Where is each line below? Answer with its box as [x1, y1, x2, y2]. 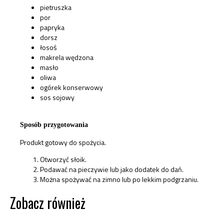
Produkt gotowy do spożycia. [20, 136, 106, 147]
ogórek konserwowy [40, 81, 103, 92]
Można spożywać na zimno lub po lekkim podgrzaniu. [40, 174, 198, 185]
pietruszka [40, 1, 71, 12]
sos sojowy [40, 91, 74, 102]
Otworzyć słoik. [40, 154, 86, 165]
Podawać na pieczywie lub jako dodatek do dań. [40, 164, 183, 175]
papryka [40, 21, 64, 32]
